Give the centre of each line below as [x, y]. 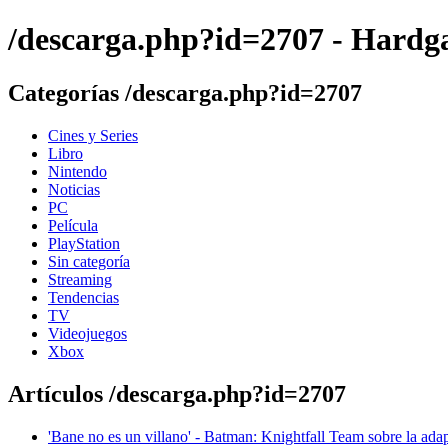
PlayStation [84, 243]
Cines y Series [93, 135]
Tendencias [83, 297]
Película [73, 225]
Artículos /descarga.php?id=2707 [177, 393]
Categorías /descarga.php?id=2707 [185, 92]
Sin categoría [89, 261]
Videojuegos [87, 333]
